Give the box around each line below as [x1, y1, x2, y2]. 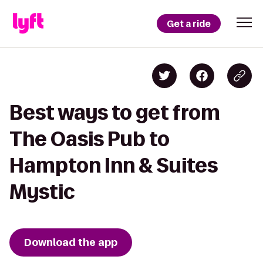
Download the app [24, 235, 117, 249]
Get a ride [167, 17, 211, 30]
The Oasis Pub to [9, 128, 170, 150]
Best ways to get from [9, 102, 220, 123]
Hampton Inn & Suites [9, 154, 218, 176]
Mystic [9, 181, 75, 203]
